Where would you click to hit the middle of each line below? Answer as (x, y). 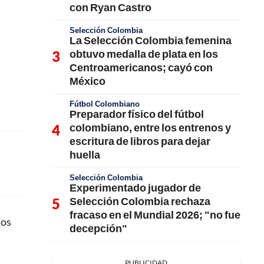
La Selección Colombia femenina (151, 40)
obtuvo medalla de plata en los (144, 53)
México (88, 80)
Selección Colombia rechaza (140, 201)
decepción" (98, 228)
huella (85, 154)
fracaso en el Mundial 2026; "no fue (155, 214)
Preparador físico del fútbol (137, 113)
